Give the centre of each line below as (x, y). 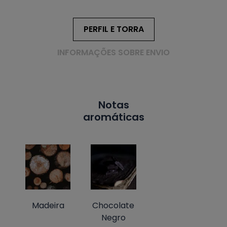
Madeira (48, 205)
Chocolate (113, 205)
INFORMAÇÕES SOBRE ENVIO (113, 52)
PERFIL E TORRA (113, 29)
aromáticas (113, 117)
